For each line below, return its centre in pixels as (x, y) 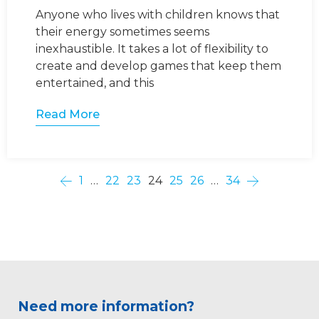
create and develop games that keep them (158, 66)
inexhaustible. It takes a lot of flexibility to (152, 49)
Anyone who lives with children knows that (158, 15)
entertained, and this (95, 83)
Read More (68, 115)
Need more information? (106, 307)
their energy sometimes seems (122, 32)
